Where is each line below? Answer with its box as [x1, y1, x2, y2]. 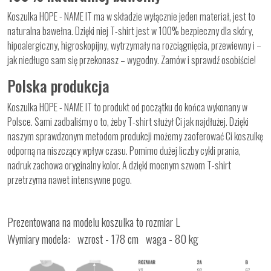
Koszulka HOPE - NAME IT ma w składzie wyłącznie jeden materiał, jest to [7, 8, 255, 24]
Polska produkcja [7, 74, 109, 97]
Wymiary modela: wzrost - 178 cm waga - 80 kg [7, 230, 198, 247]
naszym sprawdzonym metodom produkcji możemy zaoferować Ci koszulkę [7, 128, 263, 143]
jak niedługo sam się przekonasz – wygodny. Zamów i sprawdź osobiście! [7, 52, 256, 67]
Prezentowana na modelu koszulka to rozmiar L [7, 213, 180, 230]
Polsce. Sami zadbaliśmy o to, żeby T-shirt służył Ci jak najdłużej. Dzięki [7, 114, 249, 129]
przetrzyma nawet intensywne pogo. [7, 172, 132, 187]
